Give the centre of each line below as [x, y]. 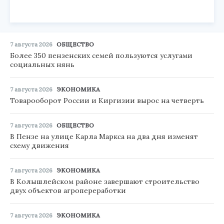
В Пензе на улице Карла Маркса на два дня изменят [104, 137]
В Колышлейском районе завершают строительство [105, 182]
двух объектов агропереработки [68, 191]
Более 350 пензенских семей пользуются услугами [101, 56]
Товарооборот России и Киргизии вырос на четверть [107, 101]
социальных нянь [42, 65]
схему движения [39, 146]
